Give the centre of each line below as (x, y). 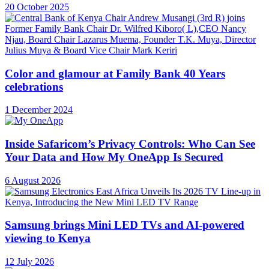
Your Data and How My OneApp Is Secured (114, 157)
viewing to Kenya (48, 238)
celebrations (34, 86)
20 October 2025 (37, 7)
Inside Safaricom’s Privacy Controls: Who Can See (130, 144)
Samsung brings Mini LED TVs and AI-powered (125, 225)
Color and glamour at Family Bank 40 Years (115, 73)
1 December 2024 (39, 110)
